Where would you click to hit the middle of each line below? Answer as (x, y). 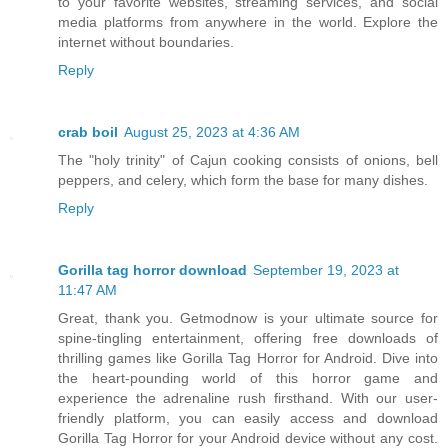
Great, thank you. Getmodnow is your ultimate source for (248, 318)
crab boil (88, 132)
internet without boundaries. (146, 42)
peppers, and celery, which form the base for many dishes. (243, 180)
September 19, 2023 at (326, 270)
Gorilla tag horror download (152, 270)
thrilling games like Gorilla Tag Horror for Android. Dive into (248, 358)
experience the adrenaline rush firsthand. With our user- (248, 398)
